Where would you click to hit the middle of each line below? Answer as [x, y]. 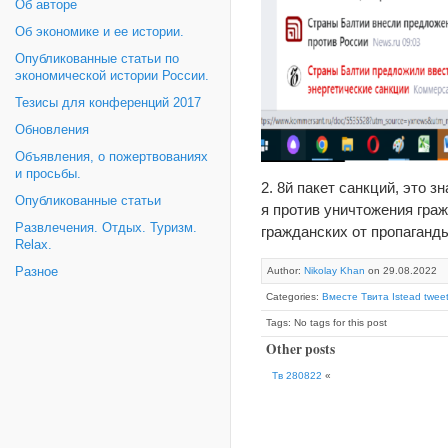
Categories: [294, 296]
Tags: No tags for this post [326, 322]
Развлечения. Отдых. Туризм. [106, 228]
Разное [36, 272]
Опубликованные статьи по [97, 59]
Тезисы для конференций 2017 [108, 103]
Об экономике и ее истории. [99, 32]
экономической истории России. [112, 76]
